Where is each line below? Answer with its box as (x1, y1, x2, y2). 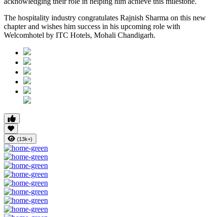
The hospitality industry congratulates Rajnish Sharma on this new (4, 14, 206, 22)
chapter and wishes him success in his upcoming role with (4, 22, 180, 31)
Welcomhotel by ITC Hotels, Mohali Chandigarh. (4, 31, 155, 40)
